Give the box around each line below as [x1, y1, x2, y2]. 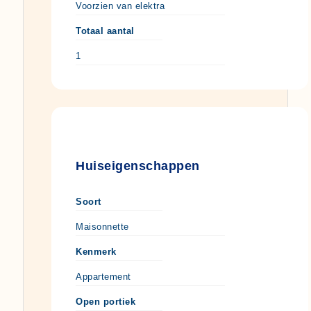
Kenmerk [76, 246, 117, 257]
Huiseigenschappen [76, 158, 200, 173]
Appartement [76, 271, 131, 282]
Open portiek [76, 296, 135, 307]
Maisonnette [76, 221, 129, 232]
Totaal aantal [76, 25, 135, 36]
